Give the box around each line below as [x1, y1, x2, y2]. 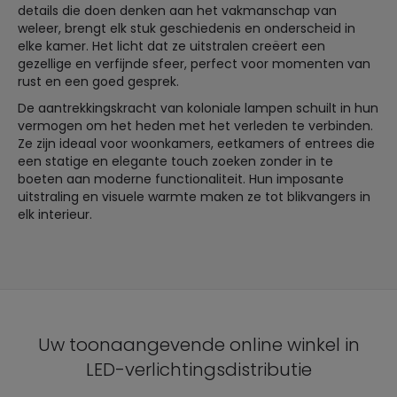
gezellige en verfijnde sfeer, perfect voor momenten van [18, 55, 370, 73]
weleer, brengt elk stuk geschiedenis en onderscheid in [18, 19, 355, 37]
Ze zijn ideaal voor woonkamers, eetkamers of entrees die [18, 135, 375, 152]
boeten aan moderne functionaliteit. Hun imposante [18, 170, 344, 188]
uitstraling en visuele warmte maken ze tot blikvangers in [18, 188, 370, 206]
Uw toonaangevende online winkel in [37, 332, 360, 357]
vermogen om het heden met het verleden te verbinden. [18, 117, 373, 135]
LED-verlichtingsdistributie [85, 357, 312, 382]
